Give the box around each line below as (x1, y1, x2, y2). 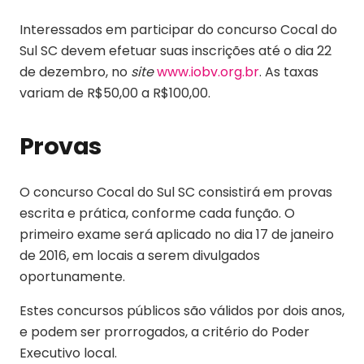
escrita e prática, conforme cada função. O (19, 203, 295, 223)
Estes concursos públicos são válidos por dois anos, (19, 301, 344, 320)
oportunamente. (19, 266, 125, 286)
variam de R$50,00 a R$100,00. (19, 83, 210, 102)
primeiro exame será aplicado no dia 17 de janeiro (19, 224, 334, 244)
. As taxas (259, 62, 318, 81)
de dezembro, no (19, 62, 131, 81)
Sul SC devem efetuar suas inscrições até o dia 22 (19, 41, 331, 60)
